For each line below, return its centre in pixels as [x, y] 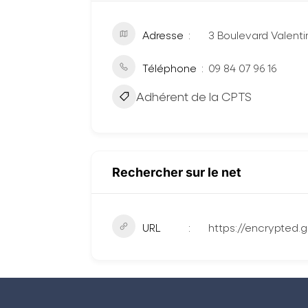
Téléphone [169, 69]
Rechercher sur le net [177, 172]
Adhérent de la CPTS [194, 98]
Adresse [163, 36]
